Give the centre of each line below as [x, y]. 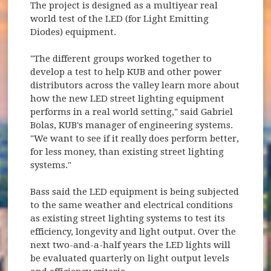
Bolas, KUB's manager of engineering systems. [132, 125]
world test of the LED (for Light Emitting [120, 18]
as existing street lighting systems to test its [128, 218]
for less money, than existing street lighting [127, 152]
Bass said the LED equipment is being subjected [135, 191]
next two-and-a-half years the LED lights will [131, 245]
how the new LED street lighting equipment [128, 98]
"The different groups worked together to [121, 58]
